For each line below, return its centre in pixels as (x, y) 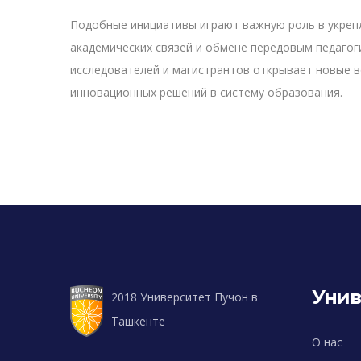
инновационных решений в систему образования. (206, 93)
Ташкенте (138, 322)
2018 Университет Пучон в (185, 297)
